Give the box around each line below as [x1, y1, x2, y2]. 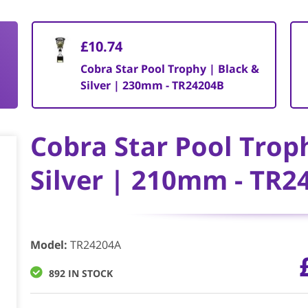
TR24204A [69, 237, 121, 252]
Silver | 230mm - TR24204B [80, 78, 224, 93]
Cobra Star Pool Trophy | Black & [80, 61, 259, 76]
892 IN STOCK [48, 267, 113, 280]
